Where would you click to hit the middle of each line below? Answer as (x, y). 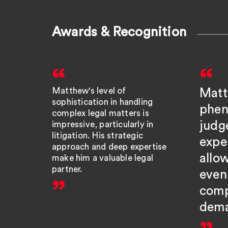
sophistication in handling (103, 102)
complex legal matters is (101, 113)
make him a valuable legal (103, 158)
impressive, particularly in (103, 125)
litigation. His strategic (97, 136)
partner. (67, 169)
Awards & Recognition (119, 32)
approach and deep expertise (109, 147)
